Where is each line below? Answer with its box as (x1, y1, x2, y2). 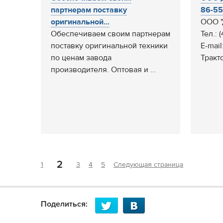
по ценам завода (51, 53, 111, 63)
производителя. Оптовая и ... (51, 65, 156, 75)
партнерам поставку (51, 5, 127, 15)
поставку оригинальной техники (51, 41, 168, 51)
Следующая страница (113, 160, 183, 169)
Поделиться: (41, 199, 88, 209)
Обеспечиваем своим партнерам (51, 29, 170, 39)
